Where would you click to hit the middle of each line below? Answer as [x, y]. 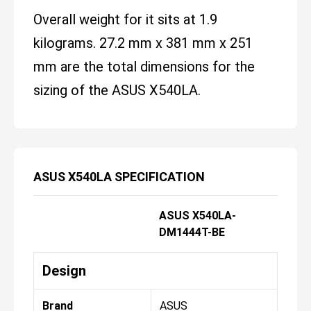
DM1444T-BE [192, 233]
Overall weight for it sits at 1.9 [125, 20]
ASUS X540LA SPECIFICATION [119, 177]
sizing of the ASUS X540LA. [117, 91]
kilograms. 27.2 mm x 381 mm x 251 [143, 43]
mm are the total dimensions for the [144, 67]
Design [64, 271]
